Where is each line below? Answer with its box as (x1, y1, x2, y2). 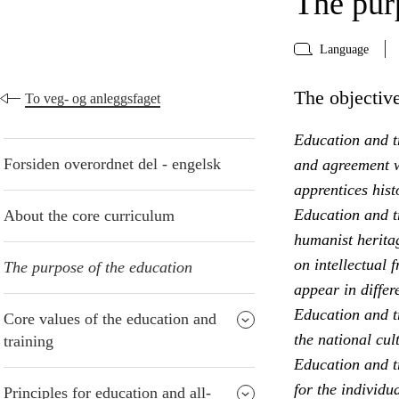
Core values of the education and (4, 310, 216, 329)
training (4, 332, 53, 351)
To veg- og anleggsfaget (25, 91, 160, 107)
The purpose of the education (4, 258, 192, 277)
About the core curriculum (4, 207, 175, 225)
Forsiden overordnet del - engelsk (4, 155, 221, 174)
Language (319, 42, 369, 56)
